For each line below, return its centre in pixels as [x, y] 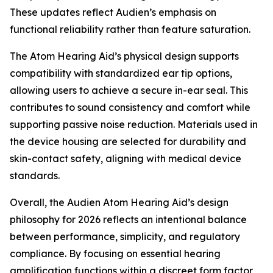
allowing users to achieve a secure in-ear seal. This [129, 90]
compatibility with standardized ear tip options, [121, 73]
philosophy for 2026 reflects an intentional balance [128, 220]
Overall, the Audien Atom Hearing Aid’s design [119, 203]
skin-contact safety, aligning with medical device [126, 159]
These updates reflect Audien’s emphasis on [113, 12]
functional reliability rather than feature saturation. [130, 30]
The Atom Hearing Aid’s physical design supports [124, 56]
